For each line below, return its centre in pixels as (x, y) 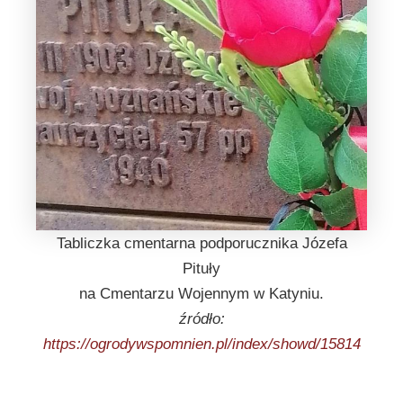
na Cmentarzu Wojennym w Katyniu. (201, 293)
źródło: (201, 318)
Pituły (201, 268)
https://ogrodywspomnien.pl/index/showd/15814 (201, 344)
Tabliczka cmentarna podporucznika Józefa (201, 243)
